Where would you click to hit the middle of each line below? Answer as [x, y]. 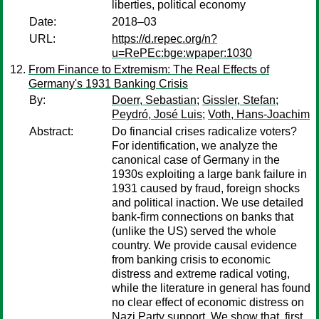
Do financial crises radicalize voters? [204, 131]
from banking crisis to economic [191, 260]
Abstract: [51, 131]
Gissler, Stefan [239, 100]
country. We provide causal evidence [204, 245]
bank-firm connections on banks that [203, 217]
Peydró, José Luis [157, 114]
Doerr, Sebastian [154, 100]
